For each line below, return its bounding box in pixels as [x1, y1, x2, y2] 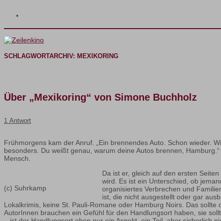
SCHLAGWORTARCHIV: [4, 52, 77, 60]
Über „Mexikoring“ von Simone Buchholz [4, 92, 197, 103]
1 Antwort [4, 117, 31, 125]
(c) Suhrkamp [4, 184, 46, 192]
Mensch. [4, 154, 31, 163]
